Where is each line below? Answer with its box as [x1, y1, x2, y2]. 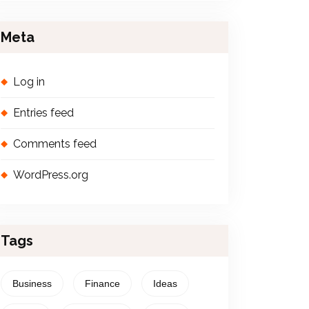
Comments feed [13, 137, 97, 150]
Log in [13, 75, 45, 88]
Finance [85, 278, 120, 289]
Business [12, 278, 52, 289]
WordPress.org [13, 168, 88, 181]
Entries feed [13, 106, 74, 119]
